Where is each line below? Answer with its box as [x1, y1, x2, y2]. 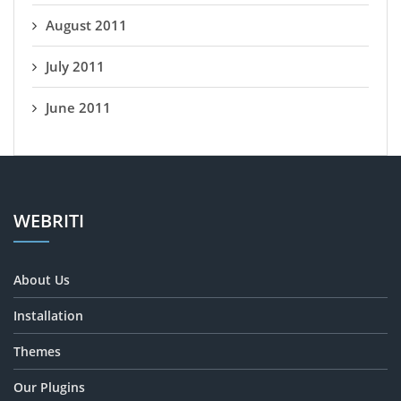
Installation [13, 307, 83, 324]
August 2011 [46, 16, 127, 34]
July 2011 [46, 57, 105, 75]
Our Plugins [13, 379, 85, 396]
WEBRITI [13, 209, 84, 233]
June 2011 [46, 98, 111, 116]
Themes [13, 343, 61, 360]
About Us [13, 271, 70, 288]
